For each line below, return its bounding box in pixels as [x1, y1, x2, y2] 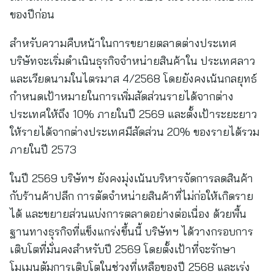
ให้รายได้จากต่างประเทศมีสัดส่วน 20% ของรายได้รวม [10, 125, 259, 139]
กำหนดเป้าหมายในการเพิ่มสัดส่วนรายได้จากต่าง [10, 89, 234, 103]
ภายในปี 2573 [10, 143, 76, 157]
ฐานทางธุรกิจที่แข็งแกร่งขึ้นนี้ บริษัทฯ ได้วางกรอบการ [10, 224, 253, 239]
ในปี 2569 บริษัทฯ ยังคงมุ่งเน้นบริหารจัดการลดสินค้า [10, 171, 253, 185]
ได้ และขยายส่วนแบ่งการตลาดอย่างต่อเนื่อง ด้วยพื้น [10, 207, 246, 221]
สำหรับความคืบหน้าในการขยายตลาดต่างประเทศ [10, 36, 237, 50]
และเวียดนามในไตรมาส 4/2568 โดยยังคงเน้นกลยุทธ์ [10, 72, 257, 86]
